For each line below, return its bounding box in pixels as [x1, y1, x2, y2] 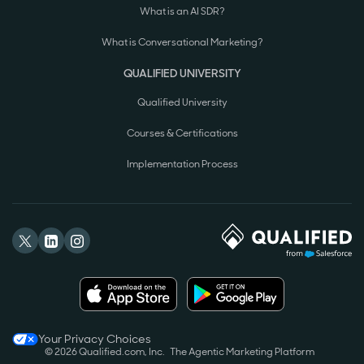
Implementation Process [126, 158, 238, 171]
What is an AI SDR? [139, 5, 225, 19]
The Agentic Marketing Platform [170, 345, 314, 359]
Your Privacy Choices [38, 331, 151, 347]
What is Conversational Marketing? [101, 36, 263, 50]
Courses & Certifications [126, 127, 238, 141]
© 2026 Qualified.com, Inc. [45, 345, 165, 359]
